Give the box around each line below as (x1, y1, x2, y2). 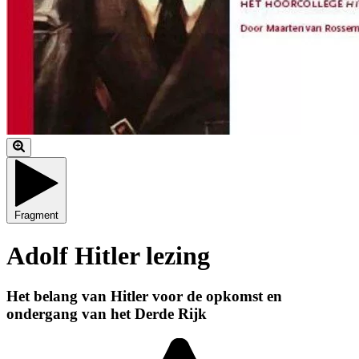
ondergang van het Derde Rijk (6, 305, 207, 322)
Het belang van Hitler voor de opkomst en (6, 287, 282, 305)
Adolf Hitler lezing (6, 240, 210, 270)
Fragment (14, 209, 58, 222)
